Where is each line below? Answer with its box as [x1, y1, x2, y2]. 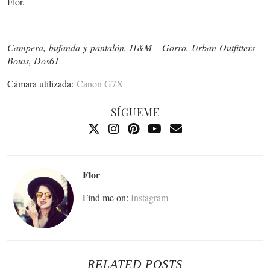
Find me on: [83, 191, 131, 204]
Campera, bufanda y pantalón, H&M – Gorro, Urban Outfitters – [7, 41, 263, 54]
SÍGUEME [110, 105, 160, 119]
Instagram [131, 191, 168, 204]
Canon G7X [77, 77, 124, 90]
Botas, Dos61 [7, 54, 59, 67]
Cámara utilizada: [7, 77, 77, 90]
